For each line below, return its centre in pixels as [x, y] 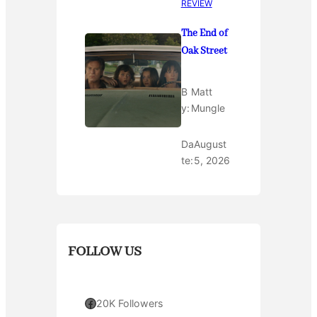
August [211, 144]
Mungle [208, 108]
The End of [204, 33]
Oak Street [204, 51]
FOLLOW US [105, 252]
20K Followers [129, 303]
